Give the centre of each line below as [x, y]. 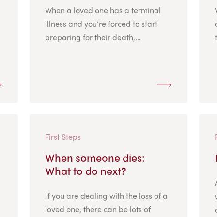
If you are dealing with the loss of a [106, 195]
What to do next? [85, 170]
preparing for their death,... [93, 37]
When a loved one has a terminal [103, 10]
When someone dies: [95, 157]
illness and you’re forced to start [101, 23]
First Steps [63, 136]
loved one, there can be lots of [98, 209]
